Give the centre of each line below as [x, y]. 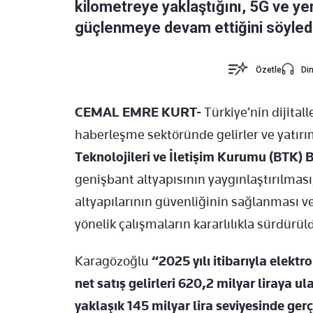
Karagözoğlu [113, 261]
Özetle [269, 70]
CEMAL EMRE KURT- [138, 112]
